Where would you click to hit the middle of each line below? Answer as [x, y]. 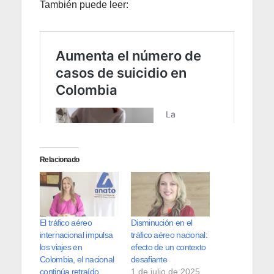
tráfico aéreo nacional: [169, 235]
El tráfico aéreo [66, 223]
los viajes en [61, 247]
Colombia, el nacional [77, 260]
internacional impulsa [76, 235]
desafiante [150, 260]
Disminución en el [162, 223]
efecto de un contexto [168, 247]
